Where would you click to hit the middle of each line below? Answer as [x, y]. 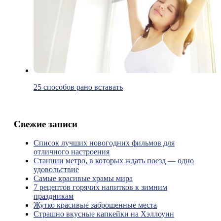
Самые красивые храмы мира [83, 179]
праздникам [54, 196]
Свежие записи [46, 124]
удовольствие [56, 170]
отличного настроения [72, 152]
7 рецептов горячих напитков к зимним [100, 187]
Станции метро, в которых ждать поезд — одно [114, 161]
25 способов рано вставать [78, 87]
